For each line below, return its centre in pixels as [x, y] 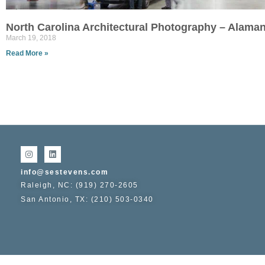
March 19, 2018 [31, 38]
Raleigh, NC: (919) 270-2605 [80, 185]
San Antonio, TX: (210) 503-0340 [87, 199]
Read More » [27, 53]
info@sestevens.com [64, 172]
